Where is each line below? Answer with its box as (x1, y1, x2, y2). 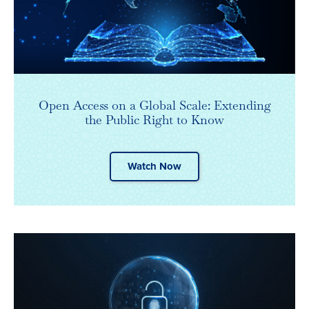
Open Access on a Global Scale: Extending (38, 97, 271, 114)
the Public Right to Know (85, 112, 224, 128)
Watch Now (128, 160, 181, 173)
